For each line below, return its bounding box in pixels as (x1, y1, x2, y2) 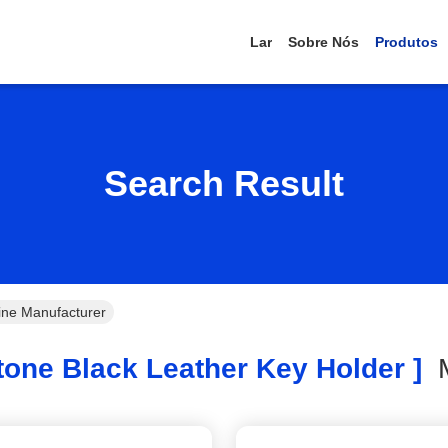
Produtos (375, 34, 438, 50)
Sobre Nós (288, 34, 359, 50)
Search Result (104, 163, 344, 204)
